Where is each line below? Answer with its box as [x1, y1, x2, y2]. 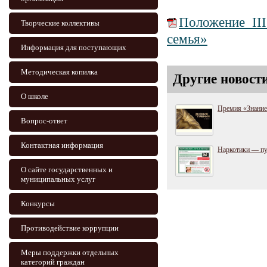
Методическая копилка [21, 67, 98, 76]
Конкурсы [21, 199, 55, 208]
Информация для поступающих [21, 43, 126, 52]
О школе [21, 92, 48, 101]
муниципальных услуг [21, 175, 95, 184]
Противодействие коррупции [21, 223, 119, 232]
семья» [167, 32, 207, 47]
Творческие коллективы [21, 18, 100, 27]
